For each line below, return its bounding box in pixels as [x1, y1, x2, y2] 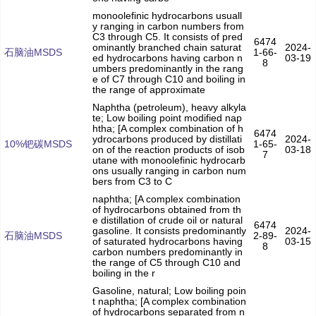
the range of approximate [92, 84, 205, 96]
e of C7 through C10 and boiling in [92, 73, 245, 85]
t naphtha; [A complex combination [92, 296, 246, 308]
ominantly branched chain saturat [92, 42, 241, 54]
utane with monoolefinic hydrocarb [92, 154, 245, 166]
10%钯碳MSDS [4, 138, 72, 150]
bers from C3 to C [92, 176, 172, 188]
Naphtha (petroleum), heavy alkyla [92, 102, 246, 114]
